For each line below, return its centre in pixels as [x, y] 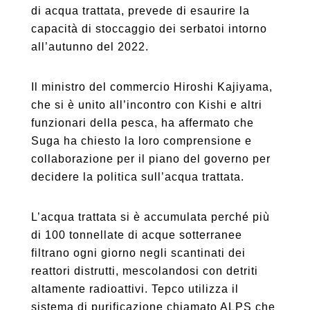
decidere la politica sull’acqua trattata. [137, 177]
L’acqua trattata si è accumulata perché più [150, 217]
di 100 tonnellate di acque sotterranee [136, 235]
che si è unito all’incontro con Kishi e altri [146, 105]
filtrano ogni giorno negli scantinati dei [138, 253]
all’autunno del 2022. [90, 47]
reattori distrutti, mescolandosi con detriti [144, 271]
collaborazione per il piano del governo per [151, 159]
